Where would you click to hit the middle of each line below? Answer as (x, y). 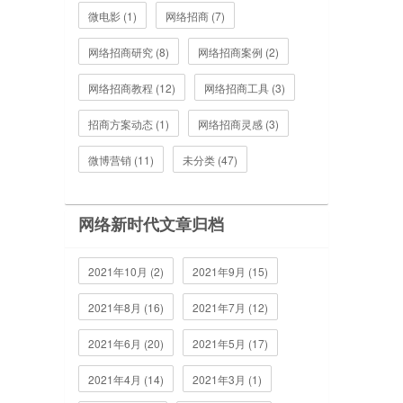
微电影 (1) (112, 16)
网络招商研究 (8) (129, 52)
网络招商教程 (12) (132, 88)
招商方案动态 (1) (129, 124)
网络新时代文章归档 (151, 224)
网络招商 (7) (195, 16)
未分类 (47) (210, 160)
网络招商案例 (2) (238, 52)
